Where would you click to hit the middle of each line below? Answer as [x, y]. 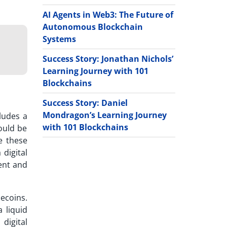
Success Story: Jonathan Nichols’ [108, 59]
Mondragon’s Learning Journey [104, 115]
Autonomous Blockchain [92, 27]
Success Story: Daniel [85, 103]
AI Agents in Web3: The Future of [108, 14]
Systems [59, 39]
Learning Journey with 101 [95, 71]
